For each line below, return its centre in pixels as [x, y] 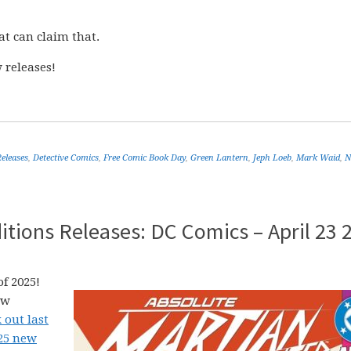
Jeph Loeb [272, 158]
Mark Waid [318, 158]
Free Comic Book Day [145, 158]
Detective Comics [66, 158]
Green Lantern [219, 158]
